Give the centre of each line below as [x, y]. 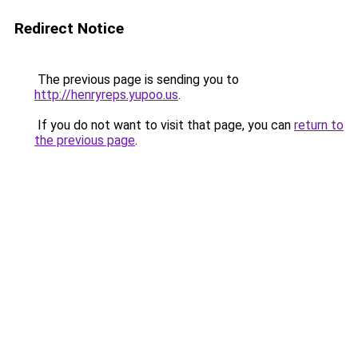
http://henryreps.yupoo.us [106, 95]
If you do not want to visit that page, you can [164, 125]
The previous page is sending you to [137, 80]
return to [319, 125]
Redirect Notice [69, 28]
